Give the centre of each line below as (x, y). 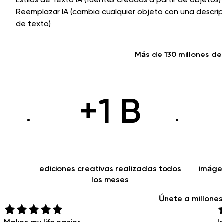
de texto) (33, 24)
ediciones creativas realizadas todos (110, 169)
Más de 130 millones (172, 55)
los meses (110, 180)
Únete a (175, 199)
